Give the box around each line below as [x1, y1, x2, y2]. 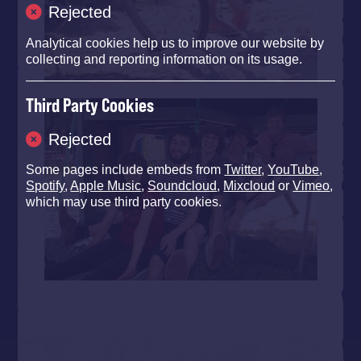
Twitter [224, 162, 262, 176]
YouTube [268, 162, 320, 176]
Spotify [26, 178, 65, 193]
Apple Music [70, 178, 142, 193]
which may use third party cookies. [26, 194, 222, 209]
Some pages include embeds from [26, 162, 225, 176]
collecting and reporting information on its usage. [26, 52, 303, 66]
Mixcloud [223, 178, 276, 193]
